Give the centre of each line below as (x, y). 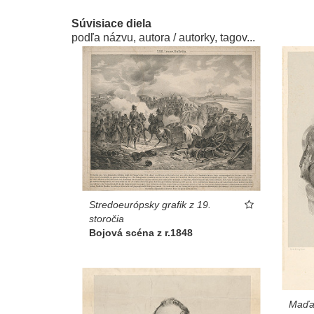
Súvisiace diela (111, 24)
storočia (107, 218)
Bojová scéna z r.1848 (141, 232)
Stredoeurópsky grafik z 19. (150, 204)
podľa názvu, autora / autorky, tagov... (163, 38)
